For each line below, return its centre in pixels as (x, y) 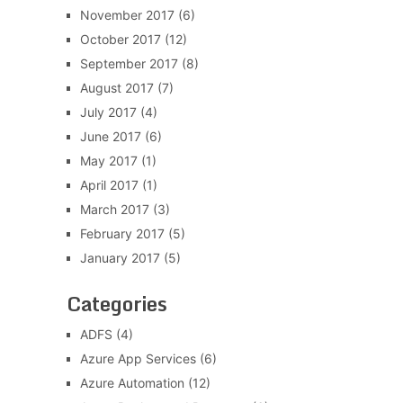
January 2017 (120, 258)
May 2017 (108, 161)
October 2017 (120, 39)
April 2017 (109, 185)
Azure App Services (138, 358)
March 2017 (114, 209)
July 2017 (108, 112)
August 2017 (116, 88)
